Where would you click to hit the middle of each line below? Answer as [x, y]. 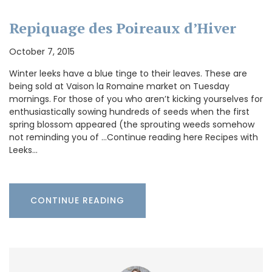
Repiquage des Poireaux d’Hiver [123, 28]
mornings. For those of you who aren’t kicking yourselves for [136, 99]
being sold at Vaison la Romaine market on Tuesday [119, 86]
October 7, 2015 [42, 51]
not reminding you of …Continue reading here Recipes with [134, 137]
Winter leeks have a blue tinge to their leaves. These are [128, 73]
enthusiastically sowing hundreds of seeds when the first [129, 111]
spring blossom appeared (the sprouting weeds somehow [132, 124]
